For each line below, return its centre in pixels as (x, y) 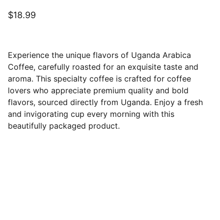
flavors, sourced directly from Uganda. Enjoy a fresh (105, 102)
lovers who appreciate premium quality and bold (98, 90)
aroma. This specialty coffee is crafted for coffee (99, 79)
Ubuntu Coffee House (90, 202)
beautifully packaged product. (64, 126)
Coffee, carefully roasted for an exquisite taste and (103, 67)
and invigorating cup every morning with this (91, 114)
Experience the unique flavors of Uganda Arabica (99, 55)
